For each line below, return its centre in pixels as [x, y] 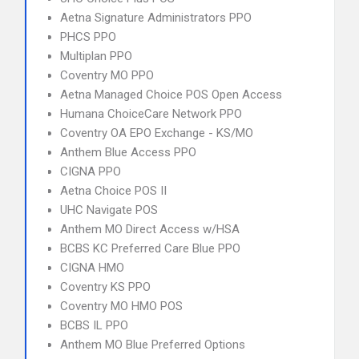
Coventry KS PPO [105, 287]
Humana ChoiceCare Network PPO [151, 114]
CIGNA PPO [91, 171]
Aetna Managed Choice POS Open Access [171, 95]
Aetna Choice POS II [113, 191]
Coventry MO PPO [107, 75]
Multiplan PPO [96, 56]
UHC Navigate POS [109, 210]
